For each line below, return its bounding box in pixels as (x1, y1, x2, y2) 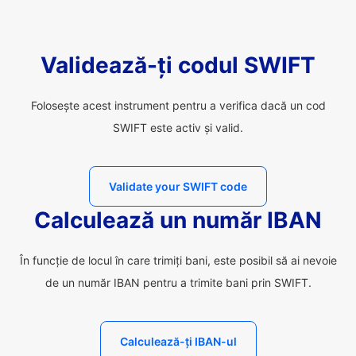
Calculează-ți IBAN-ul (119, 335, 237, 348)
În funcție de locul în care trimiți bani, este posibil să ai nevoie (19, 253, 337, 267)
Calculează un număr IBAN (34, 207, 322, 234)
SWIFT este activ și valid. (113, 121, 243, 134)
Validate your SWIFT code (109, 180, 247, 193)
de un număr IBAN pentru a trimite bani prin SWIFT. (44, 276, 311, 289)
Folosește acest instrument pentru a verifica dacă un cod (30, 99, 326, 112)
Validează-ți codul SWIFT (41, 52, 315, 79)
